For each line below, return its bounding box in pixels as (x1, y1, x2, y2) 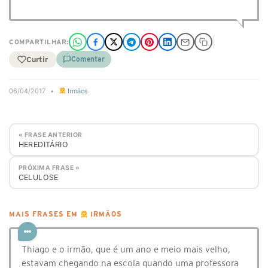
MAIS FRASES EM (9, 211, 80, 218)
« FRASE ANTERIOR (18, 130, 83, 139)
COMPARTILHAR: (9, 38, 69, 45)
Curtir (26, 55, 48, 63)
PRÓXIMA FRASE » (18, 163, 80, 172)
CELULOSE (18, 172, 59, 182)
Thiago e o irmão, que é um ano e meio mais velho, (22, 244, 230, 255)
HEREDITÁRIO (18, 139, 68, 149)
